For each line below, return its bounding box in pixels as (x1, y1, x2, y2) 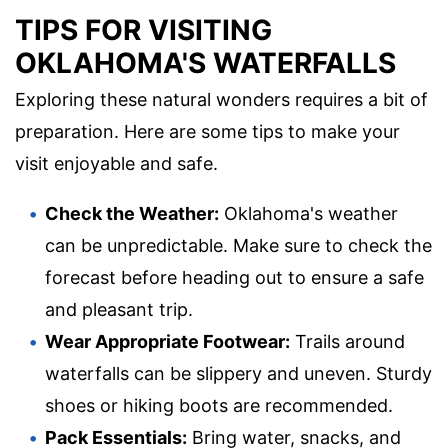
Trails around (290, 331, 405, 353)
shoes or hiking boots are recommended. (45, 395, 393, 417)
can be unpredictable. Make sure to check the (45, 235, 432, 257)
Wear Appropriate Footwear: (45, 331, 290, 353)
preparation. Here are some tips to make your (15, 121, 400, 143)
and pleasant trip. (45, 299, 193, 321)
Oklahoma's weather (219, 203, 398, 225)
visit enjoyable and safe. (15, 153, 218, 175)
